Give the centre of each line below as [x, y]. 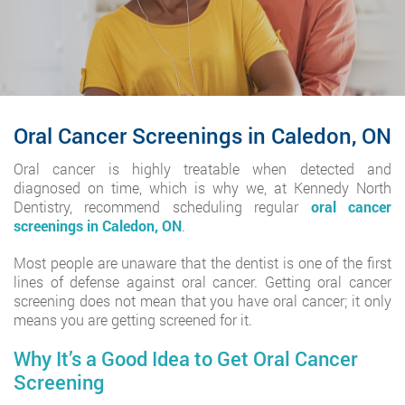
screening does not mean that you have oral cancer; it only [202, 301]
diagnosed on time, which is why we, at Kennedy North [202, 188]
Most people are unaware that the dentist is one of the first [202, 263]
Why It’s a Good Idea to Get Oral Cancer [186, 358]
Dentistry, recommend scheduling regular [162, 207]
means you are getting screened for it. [133, 320]
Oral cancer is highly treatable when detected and [202, 169]
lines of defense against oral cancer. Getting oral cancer [202, 282]
